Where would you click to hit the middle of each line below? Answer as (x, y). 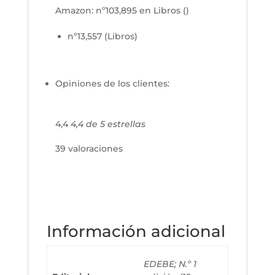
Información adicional (136, 231)
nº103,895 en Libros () (142, 10)
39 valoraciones (89, 148)
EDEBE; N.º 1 (170, 264)
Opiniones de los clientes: (112, 83)
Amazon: (75, 10)
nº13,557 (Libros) (102, 36)
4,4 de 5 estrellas (108, 124)
